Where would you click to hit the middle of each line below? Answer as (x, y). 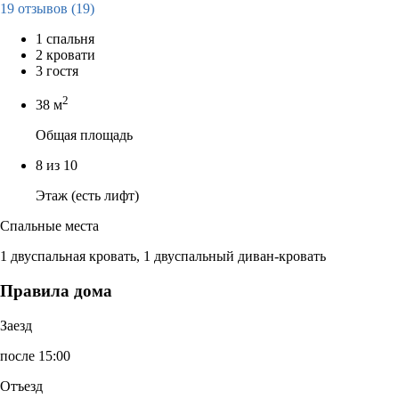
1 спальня (65, 38)
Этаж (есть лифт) (87, 196)
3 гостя (57, 70)
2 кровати (65, 54)
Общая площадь (84, 135)
